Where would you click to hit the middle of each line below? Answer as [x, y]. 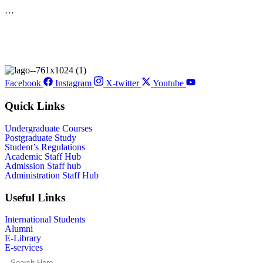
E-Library [23, 238]
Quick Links [35, 106]
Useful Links [35, 197]
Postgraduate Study [41, 137]
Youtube [168, 83]
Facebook [23, 83]
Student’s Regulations [45, 147]
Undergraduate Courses [48, 128]
